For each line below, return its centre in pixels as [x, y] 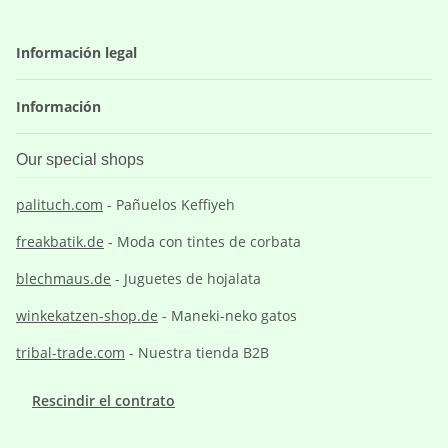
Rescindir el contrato [103, 401]
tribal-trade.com [70, 353]
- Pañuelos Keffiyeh [169, 205]
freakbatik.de [60, 242]
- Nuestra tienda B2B [197, 353]
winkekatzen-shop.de [87, 316]
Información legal [78, 53]
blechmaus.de [63, 279]
